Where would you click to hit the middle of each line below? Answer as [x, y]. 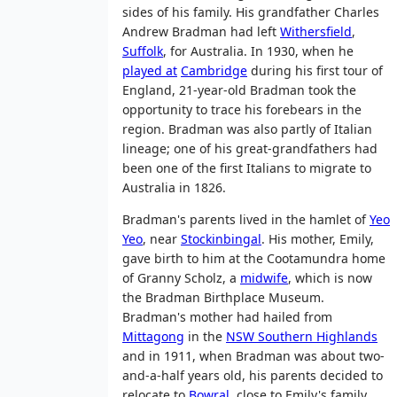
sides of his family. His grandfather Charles [251, 12]
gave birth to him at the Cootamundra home [254, 258]
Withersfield [316, 31]
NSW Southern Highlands [302, 336]
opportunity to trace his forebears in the [242, 109]
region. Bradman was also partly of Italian [247, 128]
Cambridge [214, 70]
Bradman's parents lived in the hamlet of [246, 219]
